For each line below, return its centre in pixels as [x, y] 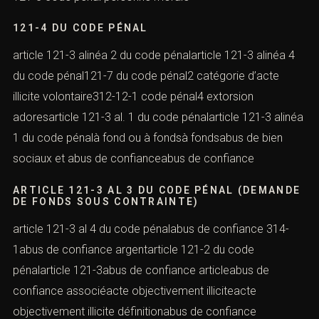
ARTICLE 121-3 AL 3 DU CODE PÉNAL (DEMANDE [157, 190]
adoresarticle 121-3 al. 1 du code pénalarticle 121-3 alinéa [158, 117]
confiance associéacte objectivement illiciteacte [135, 291]
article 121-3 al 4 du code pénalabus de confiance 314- [151, 229]
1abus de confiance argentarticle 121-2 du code [134, 249]
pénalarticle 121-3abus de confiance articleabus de [141, 270]
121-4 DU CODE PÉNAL [80, 28]
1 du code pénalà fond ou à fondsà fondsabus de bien [148, 138]
